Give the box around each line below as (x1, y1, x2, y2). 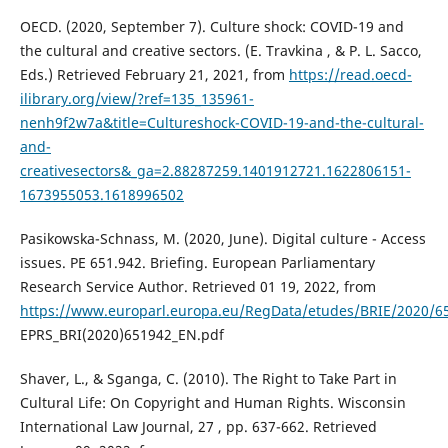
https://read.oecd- (288, 65, 412, 85)
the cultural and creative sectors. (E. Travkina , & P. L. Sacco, (19, 41, 422, 61)
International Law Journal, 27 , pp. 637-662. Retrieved (19, 417, 377, 437)
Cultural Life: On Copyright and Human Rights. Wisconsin (19, 393, 406, 413)
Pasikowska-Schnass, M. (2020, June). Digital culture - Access (19, 229, 426, 249)
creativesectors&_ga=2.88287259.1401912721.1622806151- (19, 161, 411, 181)
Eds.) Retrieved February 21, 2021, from (19, 65, 289, 85)
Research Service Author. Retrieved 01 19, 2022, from (19, 277, 376, 297)
